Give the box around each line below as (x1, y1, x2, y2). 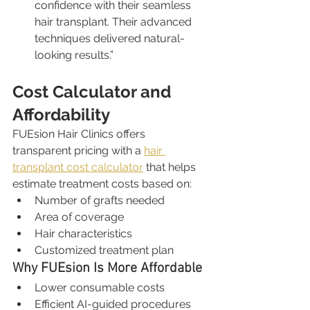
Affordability (12, 104, 110, 125)
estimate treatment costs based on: (12, 177, 192, 190)
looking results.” (35, 48, 113, 62)
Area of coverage (35, 210, 124, 224)
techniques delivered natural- (35, 32, 185, 45)
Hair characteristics (35, 227, 132, 240)
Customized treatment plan (35, 244, 174, 257)
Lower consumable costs (35, 281, 165, 294)
